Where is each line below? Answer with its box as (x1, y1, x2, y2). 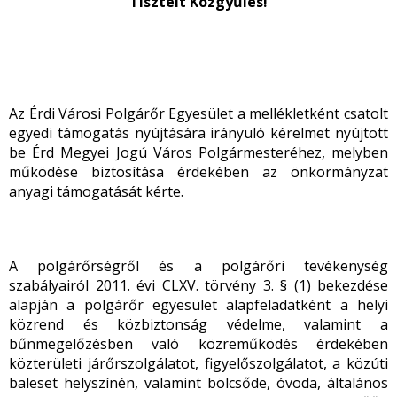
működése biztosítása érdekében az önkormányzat (9, 162, 388, 182)
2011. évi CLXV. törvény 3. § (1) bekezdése (95, 276, 388, 295)
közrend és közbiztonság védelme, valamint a (9, 315, 388, 334)
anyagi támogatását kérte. (9, 182, 183, 201)
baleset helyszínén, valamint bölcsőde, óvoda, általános (9, 373, 388, 393)
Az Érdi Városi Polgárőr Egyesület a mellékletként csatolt (9, 104, 388, 123)
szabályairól (9, 276, 89, 295)
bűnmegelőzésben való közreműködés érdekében (9, 334, 388, 354)
